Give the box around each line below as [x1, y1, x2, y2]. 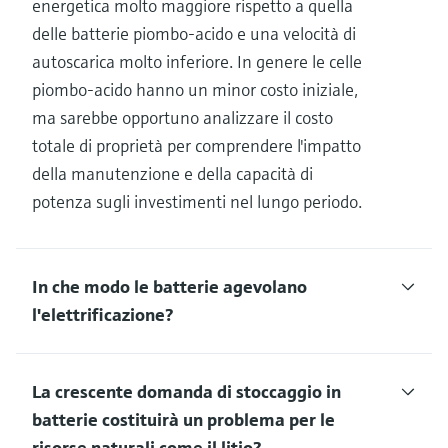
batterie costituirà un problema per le [32, 407, 335, 431]
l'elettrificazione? [32, 302, 173, 326]
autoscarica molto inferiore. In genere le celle [32, 49, 362, 73]
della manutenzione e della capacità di [32, 161, 313, 185]
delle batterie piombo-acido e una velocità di [32, 21, 356, 45]
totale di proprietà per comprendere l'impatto [32, 133, 361, 157]
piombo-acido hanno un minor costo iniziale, [32, 77, 358, 101]
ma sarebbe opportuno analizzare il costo [32, 105, 333, 129]
